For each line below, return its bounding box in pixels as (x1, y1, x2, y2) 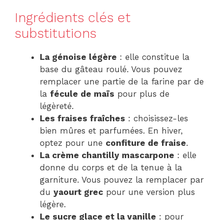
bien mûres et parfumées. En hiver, (40, 126, 183, 136)
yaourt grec (54, 187, 103, 197)
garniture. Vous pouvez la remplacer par (40, 175, 204, 185)
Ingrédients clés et (15, 10, 131, 26)
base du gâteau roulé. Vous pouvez (40, 64, 182, 75)
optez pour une (40, 138, 106, 148)
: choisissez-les (125, 113, 188, 124)
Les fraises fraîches (40, 113, 125, 124)
